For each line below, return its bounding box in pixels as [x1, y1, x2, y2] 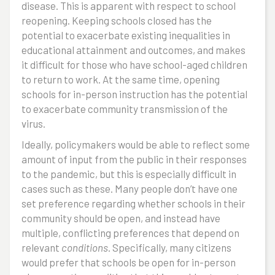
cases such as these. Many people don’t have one [21, 182, 238, 195]
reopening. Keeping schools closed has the [21, 14, 212, 26]
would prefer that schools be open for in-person [21, 256, 236, 268]
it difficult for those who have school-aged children [21, 58, 247, 71]
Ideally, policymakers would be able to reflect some [21, 138, 250, 150]
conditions [61, 241, 108, 254]
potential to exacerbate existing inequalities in [21, 29, 230, 41]
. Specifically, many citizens [108, 241, 231, 254]
